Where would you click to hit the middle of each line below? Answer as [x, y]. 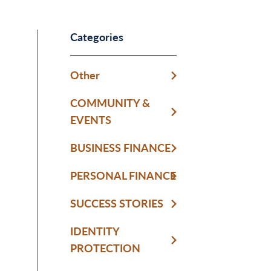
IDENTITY [95, 231]
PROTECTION [105, 248]
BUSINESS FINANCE [120, 148]
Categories [97, 37]
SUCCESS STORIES [117, 203]
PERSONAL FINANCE [123, 175]
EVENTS [91, 120]
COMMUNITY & [110, 103]
